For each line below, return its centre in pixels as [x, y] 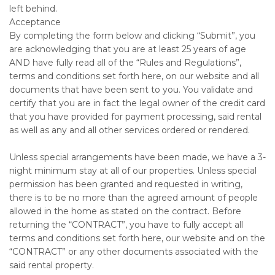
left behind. [33, 9]
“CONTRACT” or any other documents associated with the [134, 252]
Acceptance [35, 22]
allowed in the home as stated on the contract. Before [125, 211]
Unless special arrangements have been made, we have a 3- [137, 157]
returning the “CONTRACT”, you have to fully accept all [126, 225]
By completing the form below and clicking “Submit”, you [132, 36]
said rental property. [52, 265]
